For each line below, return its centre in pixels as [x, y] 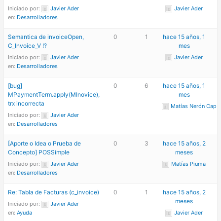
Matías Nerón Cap [193, 106]
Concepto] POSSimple [39, 152]
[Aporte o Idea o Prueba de [45, 143]
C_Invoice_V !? [28, 45]
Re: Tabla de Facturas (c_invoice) [54, 192]
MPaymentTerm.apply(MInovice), [54, 94]
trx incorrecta [26, 103]
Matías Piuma [189, 164]
